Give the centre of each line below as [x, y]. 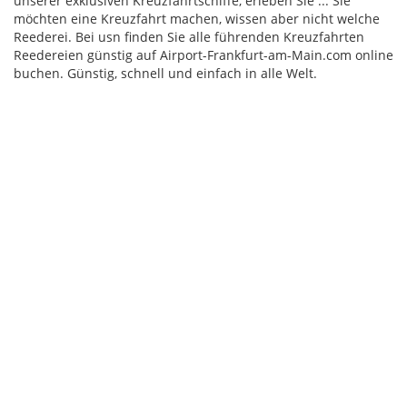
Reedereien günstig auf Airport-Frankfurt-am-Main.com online [203, 55]
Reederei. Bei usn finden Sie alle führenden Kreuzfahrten [189, 37]
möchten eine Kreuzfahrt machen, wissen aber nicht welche [197, 19]
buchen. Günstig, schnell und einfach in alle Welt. [165, 73]
